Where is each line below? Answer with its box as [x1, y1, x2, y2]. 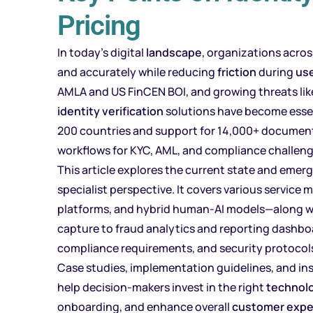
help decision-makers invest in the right [57, 279, 266, 295]
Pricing [57, 8, 140, 42]
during [256, 64, 296, 80]
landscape [146, 44, 202, 60]
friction [217, 64, 256, 80]
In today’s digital [57, 44, 146, 60]
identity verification [57, 103, 163, 119]
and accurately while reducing [57, 64, 217, 80]
